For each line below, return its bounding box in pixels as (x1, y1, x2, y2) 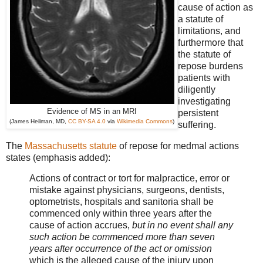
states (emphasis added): (6, 152, 110, 163)
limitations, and (178, 25, 241, 36)
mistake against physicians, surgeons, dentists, (29, 185, 224, 195)
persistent (178, 107, 218, 118)
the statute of (178, 49, 231, 59)
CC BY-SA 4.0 (68, 117, 106, 124)
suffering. (178, 119, 216, 130)
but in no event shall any (130, 220, 233, 231)
